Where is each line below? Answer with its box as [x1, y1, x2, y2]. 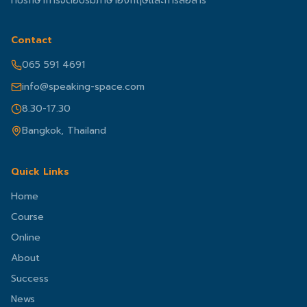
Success [11, 271, 49, 286]
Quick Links [11, 164, 69, 179]
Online [11, 230, 40, 245]
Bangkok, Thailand [22, 123, 106, 138]
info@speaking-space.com [22, 79, 145, 94]
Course [11, 210, 44, 224]
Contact [11, 33, 52, 47]
